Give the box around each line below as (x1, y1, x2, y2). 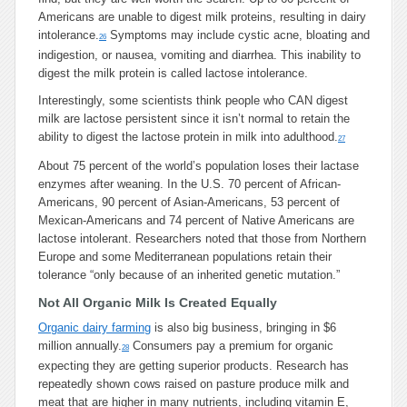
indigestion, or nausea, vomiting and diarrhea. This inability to (38, 48, 361, 62)
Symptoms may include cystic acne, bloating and (106, 28, 370, 42)
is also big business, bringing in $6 (151, 321, 336, 334)
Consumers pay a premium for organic (129, 339, 333, 352)
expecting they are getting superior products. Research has (38, 359, 349, 372)
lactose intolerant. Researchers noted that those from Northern (38, 232, 366, 245)
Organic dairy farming (38, 321, 151, 334)
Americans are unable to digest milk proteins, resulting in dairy (38, 10, 366, 24)
